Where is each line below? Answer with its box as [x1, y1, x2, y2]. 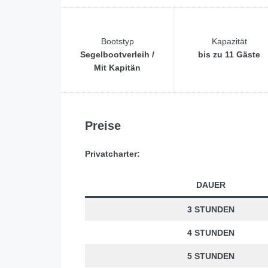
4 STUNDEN [187, 228, 234, 238]
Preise [85, 119, 121, 133]
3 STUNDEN [187, 205, 234, 215]
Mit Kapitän [94, 63, 141, 73]
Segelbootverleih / [80, 50, 154, 60]
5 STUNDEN [187, 251, 234, 261]
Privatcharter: [85, 149, 140, 159]
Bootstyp [100, 36, 134, 47]
